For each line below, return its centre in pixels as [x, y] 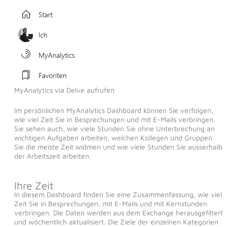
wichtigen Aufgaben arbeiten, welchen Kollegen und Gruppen [113, 138]
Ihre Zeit [34, 186]
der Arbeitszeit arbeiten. [52, 156]
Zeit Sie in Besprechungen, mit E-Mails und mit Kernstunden [110, 204]
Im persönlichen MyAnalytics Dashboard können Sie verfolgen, [113, 110]
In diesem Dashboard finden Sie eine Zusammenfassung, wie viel [118, 195]
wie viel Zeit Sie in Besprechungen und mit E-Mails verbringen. [115, 120]
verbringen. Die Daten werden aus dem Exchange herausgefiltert [118, 213]
